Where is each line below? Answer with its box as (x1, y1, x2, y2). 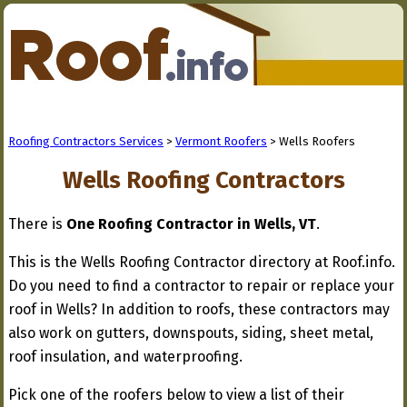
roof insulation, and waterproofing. (8, 348, 243, 365)
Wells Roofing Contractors (63, 166, 345, 194)
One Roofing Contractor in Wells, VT (66, 215, 316, 233)
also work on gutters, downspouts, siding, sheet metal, (8, 324, 373, 342)
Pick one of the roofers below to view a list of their (8, 386, 344, 403)
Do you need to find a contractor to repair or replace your (8, 277, 394, 294)
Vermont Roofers (175, 134, 267, 148)
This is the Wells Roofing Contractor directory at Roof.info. (8, 253, 395, 271)
